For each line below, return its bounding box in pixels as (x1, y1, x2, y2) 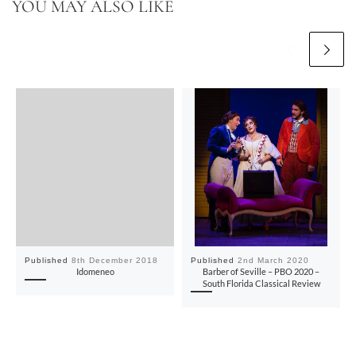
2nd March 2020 (238, 256, 310, 265)
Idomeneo (75, 267, 114, 277)
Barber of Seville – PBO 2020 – (203, 267, 319, 277)
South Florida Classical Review (202, 279, 320, 289)
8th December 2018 (72, 256, 159, 265)
